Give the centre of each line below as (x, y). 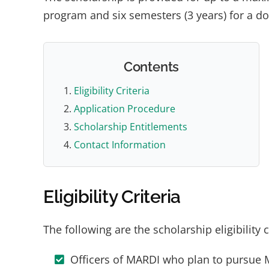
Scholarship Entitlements (131, 127)
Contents (151, 67)
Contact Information (120, 145)
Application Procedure (125, 109)
